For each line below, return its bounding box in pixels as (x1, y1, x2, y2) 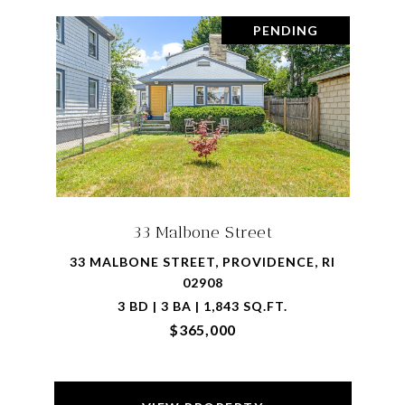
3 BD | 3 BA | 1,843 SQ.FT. (118, 298, 287, 314)
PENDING (252, 23, 318, 38)
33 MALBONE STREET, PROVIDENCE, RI (70, 254, 335, 269)
